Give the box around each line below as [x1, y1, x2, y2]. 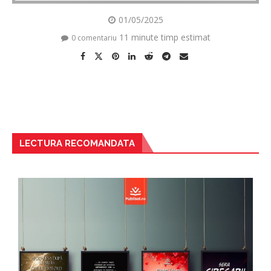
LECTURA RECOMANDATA [19, 138, 135, 149]
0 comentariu [71, 33, 117, 43]
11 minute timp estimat [119, 31, 211, 43]
